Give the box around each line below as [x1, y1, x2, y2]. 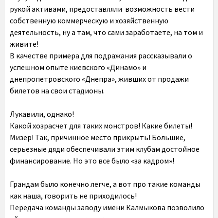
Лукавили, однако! [10, 109, 74, 119]
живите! [10, 39, 38, 49]
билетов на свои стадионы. [10, 86, 105, 95]
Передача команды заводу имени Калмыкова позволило [10, 202, 204, 212]
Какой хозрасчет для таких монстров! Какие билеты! [10, 121, 192, 130]
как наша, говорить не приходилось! [10, 191, 137, 200]
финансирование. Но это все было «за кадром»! [10, 156, 174, 165]
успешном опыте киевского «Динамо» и [10, 62, 146, 72]
